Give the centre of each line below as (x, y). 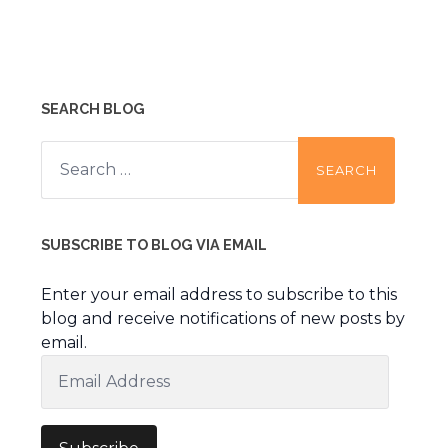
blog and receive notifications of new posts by (222, 319)
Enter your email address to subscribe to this (218, 295)
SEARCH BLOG (92, 109)
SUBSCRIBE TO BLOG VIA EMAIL (153, 245)
